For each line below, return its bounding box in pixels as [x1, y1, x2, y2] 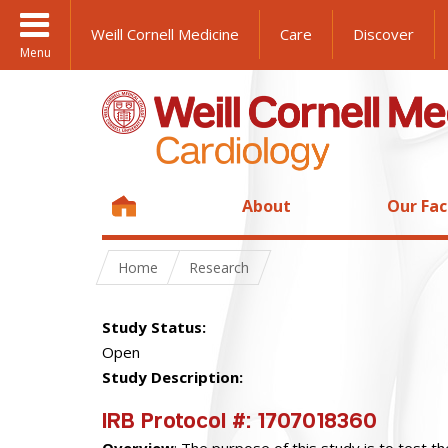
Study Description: [102, 367, 247, 387]
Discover [353, 24, 414, 44]
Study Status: [102, 317, 210, 337]
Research [189, 258, 249, 277]
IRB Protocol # [102, 413, 246, 433]
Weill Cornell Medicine [91, 24, 239, 44]
